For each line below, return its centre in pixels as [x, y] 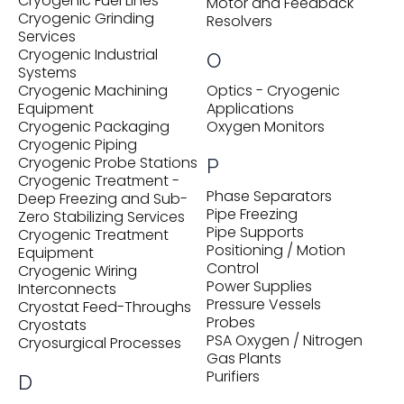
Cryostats [52, 325]
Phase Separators [269, 196]
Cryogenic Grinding [86, 18]
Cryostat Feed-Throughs [105, 307]
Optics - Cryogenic [273, 91]
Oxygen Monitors [266, 127]
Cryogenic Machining [93, 91]
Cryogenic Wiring [78, 271]
